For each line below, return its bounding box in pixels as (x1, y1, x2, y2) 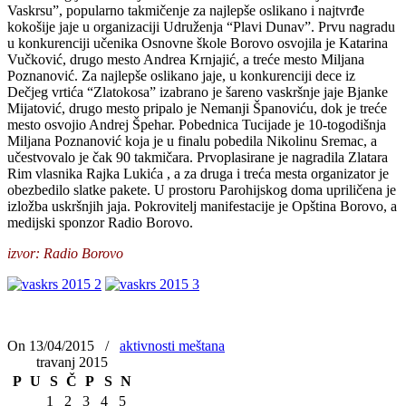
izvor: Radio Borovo (7, 245, 123, 261)
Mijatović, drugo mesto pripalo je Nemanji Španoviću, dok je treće (7, 100, 387, 116)
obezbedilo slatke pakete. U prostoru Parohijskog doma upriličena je (7, 181, 396, 198)
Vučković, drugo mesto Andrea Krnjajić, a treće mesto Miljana (7, 51, 364, 67)
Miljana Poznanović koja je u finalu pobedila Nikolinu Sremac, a (7, 132, 377, 149)
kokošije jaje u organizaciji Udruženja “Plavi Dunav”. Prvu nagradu (7, 18, 395, 34)
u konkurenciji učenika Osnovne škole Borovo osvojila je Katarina (7, 34, 388, 51)
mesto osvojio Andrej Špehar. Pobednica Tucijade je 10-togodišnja (7, 116, 386, 132)
